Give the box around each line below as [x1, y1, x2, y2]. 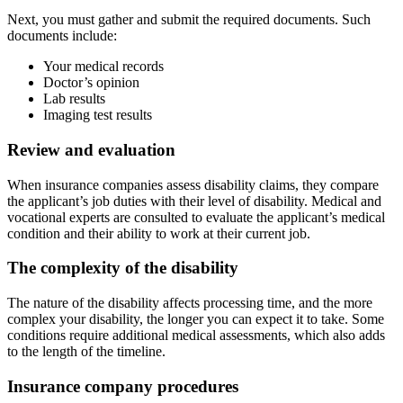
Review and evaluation [7, 140, 175, 159]
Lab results [43, 91, 105, 107]
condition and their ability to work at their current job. [7, 225, 310, 241]
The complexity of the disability [7, 258, 238, 278]
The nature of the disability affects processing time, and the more [7, 295, 372, 311]
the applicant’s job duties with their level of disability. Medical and [7, 193, 381, 209]
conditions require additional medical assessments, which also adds [7, 327, 385, 344]
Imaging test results [43, 107, 152, 123]
